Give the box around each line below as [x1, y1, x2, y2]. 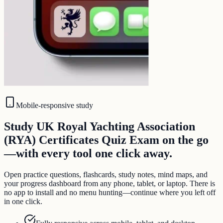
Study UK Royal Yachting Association [4, 120, 195, 133]
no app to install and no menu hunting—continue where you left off [4, 188, 216, 197]
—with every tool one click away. [4, 147, 172, 160]
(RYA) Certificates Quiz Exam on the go [4, 133, 209, 147]
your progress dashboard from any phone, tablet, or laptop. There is [4, 179, 215, 188]
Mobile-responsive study [16, 101, 93, 110]
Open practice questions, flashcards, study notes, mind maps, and [4, 170, 208, 179]
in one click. [4, 197, 42, 206]
